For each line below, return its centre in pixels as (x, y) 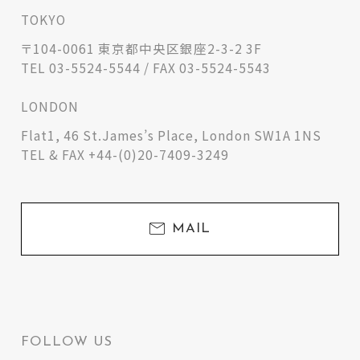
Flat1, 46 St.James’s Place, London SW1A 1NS (172, 135)
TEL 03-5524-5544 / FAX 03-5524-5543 (146, 68)
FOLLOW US (67, 342)
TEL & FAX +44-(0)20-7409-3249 (125, 154)
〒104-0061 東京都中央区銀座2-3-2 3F (142, 49)
